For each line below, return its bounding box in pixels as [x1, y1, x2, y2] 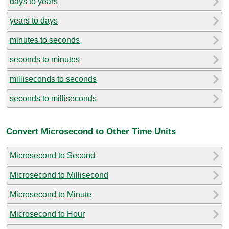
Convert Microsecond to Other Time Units [6, 126, 176, 137]
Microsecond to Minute [10, 190, 91, 199]
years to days [10, 16, 58, 25]
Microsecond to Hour [10, 209, 85, 218]
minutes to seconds [10, 35, 80, 44]
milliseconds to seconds [10, 74, 97, 83]
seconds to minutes [10, 55, 80, 64]
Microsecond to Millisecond [10, 170, 108, 179]
